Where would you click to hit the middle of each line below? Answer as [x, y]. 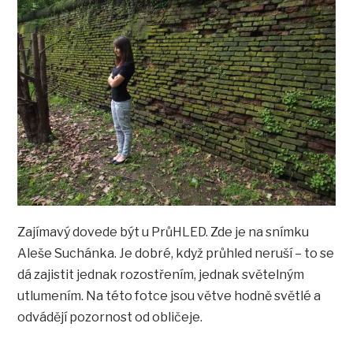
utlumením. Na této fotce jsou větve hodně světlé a [169, 296]
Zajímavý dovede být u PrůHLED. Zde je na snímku [163, 232]
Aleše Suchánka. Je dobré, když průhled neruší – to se [176, 254]
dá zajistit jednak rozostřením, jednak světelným [161, 275]
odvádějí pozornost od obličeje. [110, 318]
